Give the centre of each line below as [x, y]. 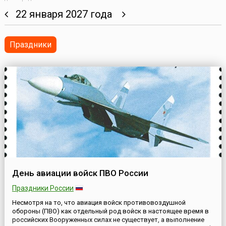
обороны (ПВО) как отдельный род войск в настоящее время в [110, 211]
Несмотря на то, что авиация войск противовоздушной [99, 203]
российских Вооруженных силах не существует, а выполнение [108, 220]
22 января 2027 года [65, 14]
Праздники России [43, 188]
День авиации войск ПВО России [80, 173]
